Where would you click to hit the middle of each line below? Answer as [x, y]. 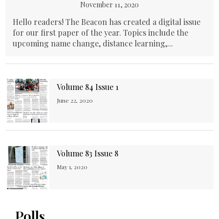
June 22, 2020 [75, 100]
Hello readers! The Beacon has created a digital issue [107, 22]
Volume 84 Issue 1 [88, 87]
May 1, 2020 [72, 166]
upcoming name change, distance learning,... [93, 44]
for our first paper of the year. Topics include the [101, 33]
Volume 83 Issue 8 [88, 153]
